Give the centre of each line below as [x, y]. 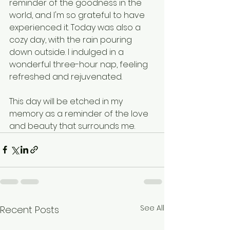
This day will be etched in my [67, 101]
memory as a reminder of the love [80, 113]
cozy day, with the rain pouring [72, 40]
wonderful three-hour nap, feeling [80, 64]
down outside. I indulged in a [68, 52]
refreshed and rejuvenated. [66, 76]
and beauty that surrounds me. [72, 126]
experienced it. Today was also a [76, 27]
